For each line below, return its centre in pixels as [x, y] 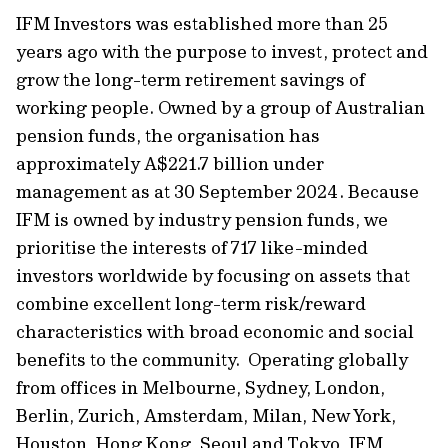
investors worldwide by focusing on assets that [213, 275]
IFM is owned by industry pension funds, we [202, 219]
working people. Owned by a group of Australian [220, 107]
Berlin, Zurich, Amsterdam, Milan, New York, [206, 415]
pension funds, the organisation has [168, 135]
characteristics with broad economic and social [215, 331]
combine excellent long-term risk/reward [191, 303]
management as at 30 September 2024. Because [217, 191]
